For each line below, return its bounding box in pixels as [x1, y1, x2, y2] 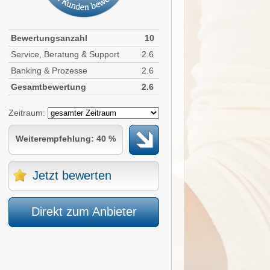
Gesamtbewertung [11, 82, 86, 92]
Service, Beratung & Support [11, 49, 119, 59]
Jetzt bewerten [33, 169, 111, 182]
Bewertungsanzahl [11, 33, 87, 43]
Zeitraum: [8, 108, 48, 118]
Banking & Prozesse [11, 66, 87, 75]
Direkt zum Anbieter [31, 205, 137, 218]
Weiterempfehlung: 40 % [16, 134, 116, 143]
